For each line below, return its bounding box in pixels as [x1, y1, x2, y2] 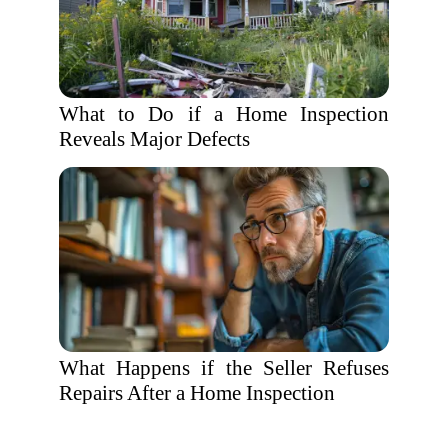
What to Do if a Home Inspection [59, 102, 389, 126]
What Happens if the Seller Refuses [59, 356, 389, 380]
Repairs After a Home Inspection [59, 381, 335, 405]
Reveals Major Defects [59, 127, 250, 151]
